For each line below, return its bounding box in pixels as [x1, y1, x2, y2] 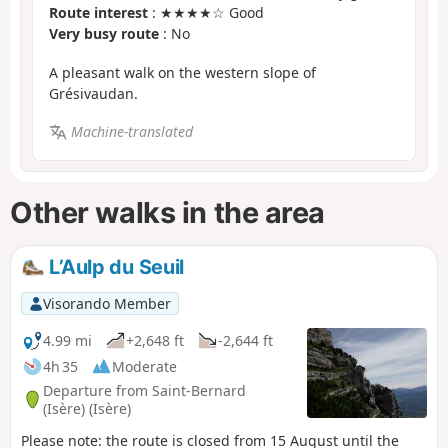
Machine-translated [70, 122, 193, 142]
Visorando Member [42, 293, 171, 313]
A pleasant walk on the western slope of [49, 62, 316, 82]
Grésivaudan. [49, 83, 138, 103]
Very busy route [49, 24, 159, 44]
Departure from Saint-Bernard [43, 380, 246, 400]
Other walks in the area [10, 195, 326, 231]
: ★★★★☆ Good [148, 3, 264, 23]
